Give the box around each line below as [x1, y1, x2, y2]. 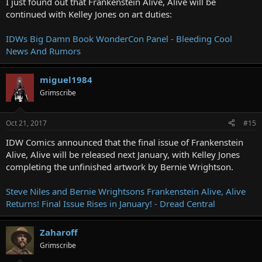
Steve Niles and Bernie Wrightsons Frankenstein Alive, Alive [6, 185, 246, 197]
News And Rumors [6, 45, 81, 57]
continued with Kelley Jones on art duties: [6, 8, 172, 20]
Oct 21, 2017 [6, 118, 47, 128]
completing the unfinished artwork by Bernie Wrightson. [6, 160, 233, 173]
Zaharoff [40, 226, 78, 238]
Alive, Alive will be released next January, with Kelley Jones [6, 148, 240, 160]
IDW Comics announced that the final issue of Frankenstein [6, 136, 243, 148]
